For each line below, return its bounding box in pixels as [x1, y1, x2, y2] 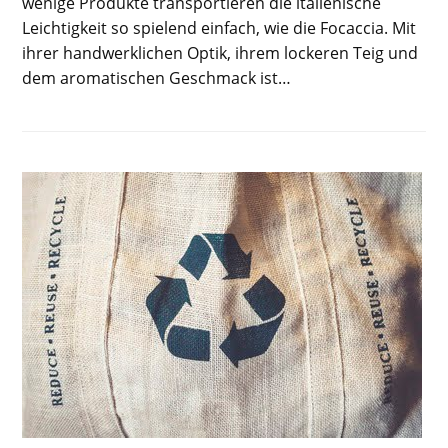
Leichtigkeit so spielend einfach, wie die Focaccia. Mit [22, 17, 417, 39]
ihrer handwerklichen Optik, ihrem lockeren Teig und [22, 42, 419, 64]
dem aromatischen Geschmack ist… [22, 67, 292, 89]
